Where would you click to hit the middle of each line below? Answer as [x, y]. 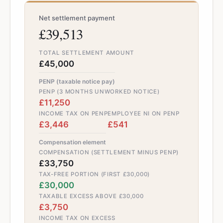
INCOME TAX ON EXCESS [77, 218]
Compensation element [72, 142]
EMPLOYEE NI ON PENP [144, 113]
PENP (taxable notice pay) [77, 81]
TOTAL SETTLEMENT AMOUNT [87, 53]
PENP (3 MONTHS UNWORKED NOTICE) [99, 92]
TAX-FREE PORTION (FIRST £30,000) [95, 174]
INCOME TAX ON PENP [73, 113]
